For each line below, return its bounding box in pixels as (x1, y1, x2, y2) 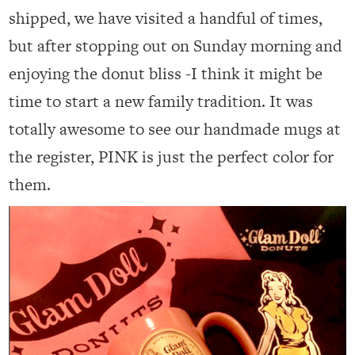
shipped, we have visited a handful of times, (9, 6, 323, 30)
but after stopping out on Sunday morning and (9, 34, 343, 58)
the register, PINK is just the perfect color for (9, 145, 334, 169)
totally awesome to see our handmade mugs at (9, 117, 342, 141)
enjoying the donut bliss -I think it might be (9, 62, 323, 86)
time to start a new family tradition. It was (9, 90, 314, 113)
